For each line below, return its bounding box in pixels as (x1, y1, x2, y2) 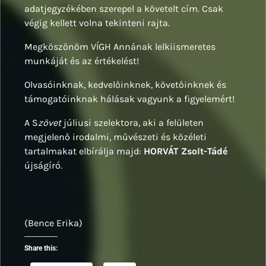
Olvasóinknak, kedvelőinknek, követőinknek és (24, 78, 226, 90)
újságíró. (24, 159, 62, 171)
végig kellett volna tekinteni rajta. (24, 17, 170, 28)
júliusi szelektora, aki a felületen (61, 116, 204, 128)
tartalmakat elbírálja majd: (24, 145, 144, 157)
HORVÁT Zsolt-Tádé (144, 145, 227, 157)
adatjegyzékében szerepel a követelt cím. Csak (24, 2, 223, 14)
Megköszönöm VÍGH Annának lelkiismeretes (24, 40, 216, 52)
